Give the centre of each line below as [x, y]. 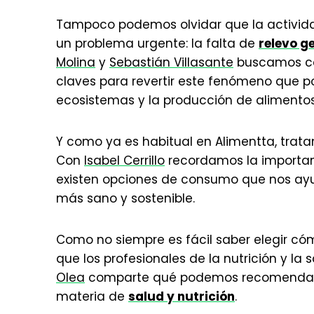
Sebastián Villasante [171, 62]
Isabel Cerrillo [124, 161]
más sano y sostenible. [125, 198]
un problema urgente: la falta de [157, 43]
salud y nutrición [182, 296]
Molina [76, 62]
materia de [92, 296]
